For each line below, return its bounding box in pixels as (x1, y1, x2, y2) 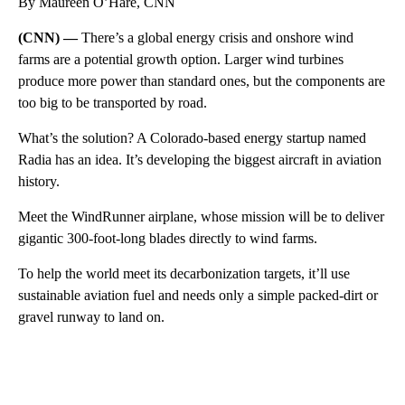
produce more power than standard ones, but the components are (18, 72, 385, 89)
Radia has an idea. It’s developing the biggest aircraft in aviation (18, 151, 381, 167)
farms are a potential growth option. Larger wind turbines (18, 51, 344, 67)
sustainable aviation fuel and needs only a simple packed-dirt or (18, 287, 378, 303)
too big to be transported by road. (18, 94, 207, 110)
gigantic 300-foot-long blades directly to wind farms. (18, 230, 317, 246)
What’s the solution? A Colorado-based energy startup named (18, 129, 366, 146)
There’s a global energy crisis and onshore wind (81, 29, 353, 45)
